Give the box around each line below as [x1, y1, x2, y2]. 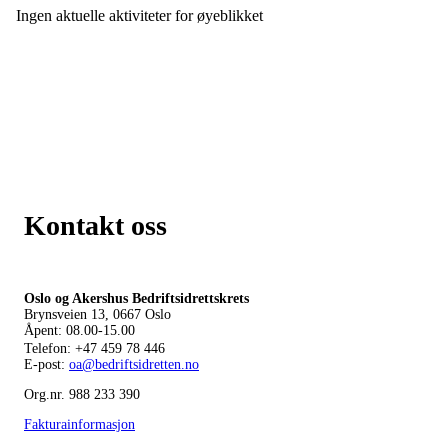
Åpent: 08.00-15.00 [24, 322, 135, 338]
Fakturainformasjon [24, 416, 135, 432]
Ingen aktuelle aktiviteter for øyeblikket [16, 6, 263, 24]
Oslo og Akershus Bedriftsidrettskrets [24, 290, 249, 306]
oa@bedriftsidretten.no [69, 356, 199, 372]
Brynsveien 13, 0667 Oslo [24, 306, 171, 322]
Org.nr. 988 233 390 [24, 386, 144, 402]
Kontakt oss [24, 209, 167, 241]
